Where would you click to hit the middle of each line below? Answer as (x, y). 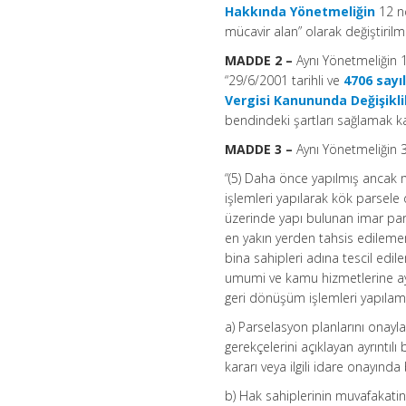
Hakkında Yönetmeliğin (300, 12)
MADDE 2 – (261, 61)
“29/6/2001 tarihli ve (285, 81)
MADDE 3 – (261, 150)
